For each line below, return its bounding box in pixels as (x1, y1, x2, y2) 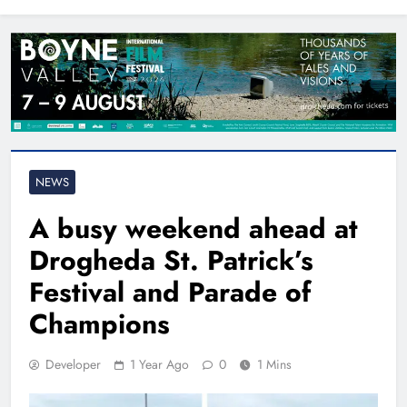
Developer (45, 355, 101, 374)
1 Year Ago (130, 355, 189, 374)
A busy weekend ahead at (29, 209, 358, 249)
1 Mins (257, 355, 292, 374)
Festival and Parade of (29, 273, 311, 313)
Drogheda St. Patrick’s (29, 241, 313, 281)
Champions (29, 304, 170, 344)
